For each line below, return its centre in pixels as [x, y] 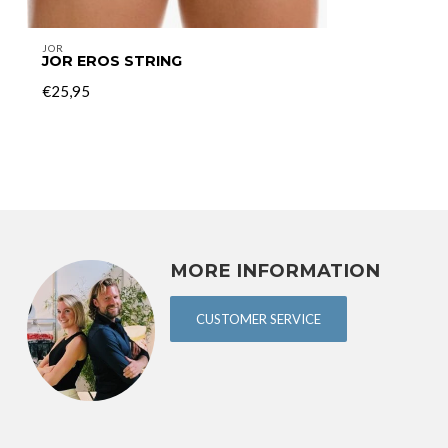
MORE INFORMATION [275, 270]
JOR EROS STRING [112, 60]
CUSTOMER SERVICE [258, 319]
